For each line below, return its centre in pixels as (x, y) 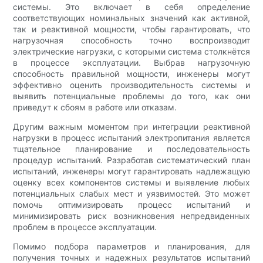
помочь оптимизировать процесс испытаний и (131, 205)
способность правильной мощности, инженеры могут (131, 74)
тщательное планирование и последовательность (131, 149)
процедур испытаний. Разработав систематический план (131, 160)
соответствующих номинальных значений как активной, (131, 18)
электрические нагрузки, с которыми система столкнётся (131, 52)
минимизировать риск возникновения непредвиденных (131, 216)
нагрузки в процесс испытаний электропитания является (131, 138)
